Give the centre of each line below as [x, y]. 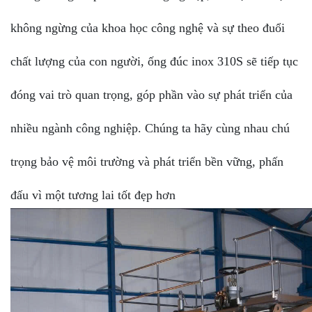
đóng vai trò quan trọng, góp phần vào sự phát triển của [151, 94]
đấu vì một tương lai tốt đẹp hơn [93, 195]
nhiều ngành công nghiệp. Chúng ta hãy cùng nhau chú [150, 128]
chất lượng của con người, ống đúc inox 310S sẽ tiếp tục [154, 61]
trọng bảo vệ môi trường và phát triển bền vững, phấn [147, 161]
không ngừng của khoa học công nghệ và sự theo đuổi [148, 28]
